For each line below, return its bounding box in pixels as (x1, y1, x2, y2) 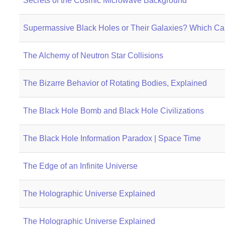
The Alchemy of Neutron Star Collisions (23, 51, 163, 60)
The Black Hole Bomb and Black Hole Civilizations (23, 106, 204, 115)
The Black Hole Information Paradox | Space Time (23, 134, 201, 143)
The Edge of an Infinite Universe (23, 162, 138, 170)
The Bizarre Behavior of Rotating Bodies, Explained (23, 79, 207, 87)
